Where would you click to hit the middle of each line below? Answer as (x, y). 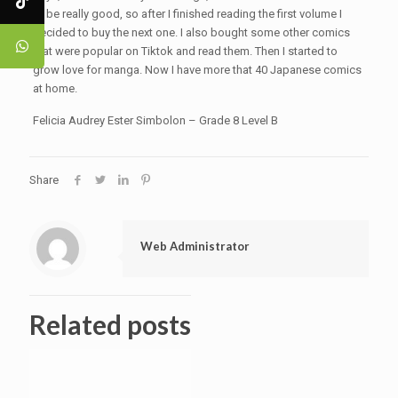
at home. (55, 88)
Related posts (110, 324)
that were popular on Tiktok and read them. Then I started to (185, 51)
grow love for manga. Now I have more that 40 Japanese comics (197, 70)
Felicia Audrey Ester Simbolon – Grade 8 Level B (155, 120)
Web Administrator (195, 246)
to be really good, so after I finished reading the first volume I (187, 14)
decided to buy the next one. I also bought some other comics (191, 32)
